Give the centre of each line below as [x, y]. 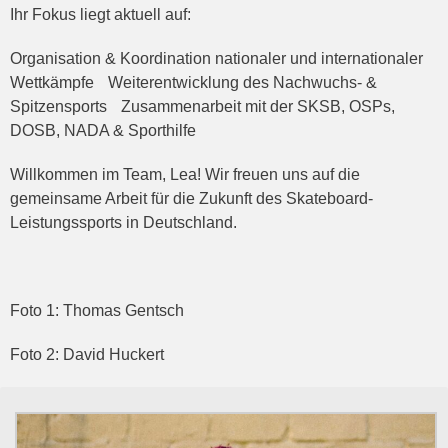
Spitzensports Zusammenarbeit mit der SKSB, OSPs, [202, 106]
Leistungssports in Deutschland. [123, 222]
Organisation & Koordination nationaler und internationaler [216, 58]
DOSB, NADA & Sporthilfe [103, 130]
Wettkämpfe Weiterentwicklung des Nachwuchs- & [193, 82]
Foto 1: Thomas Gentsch [97, 310]
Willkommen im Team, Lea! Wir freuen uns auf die [185, 174]
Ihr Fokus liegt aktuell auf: [100, 14]
